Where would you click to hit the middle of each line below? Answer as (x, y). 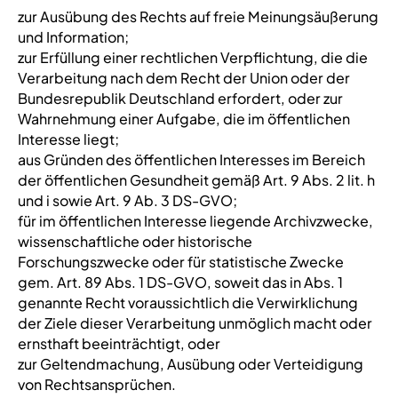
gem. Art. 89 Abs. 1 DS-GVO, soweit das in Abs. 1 (180, 282)
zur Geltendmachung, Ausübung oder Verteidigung (190, 364)
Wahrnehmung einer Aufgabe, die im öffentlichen (183, 119)
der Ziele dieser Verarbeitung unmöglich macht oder (195, 323)
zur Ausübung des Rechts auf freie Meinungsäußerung (198, 16)
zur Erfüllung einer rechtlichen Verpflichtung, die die (192, 57)
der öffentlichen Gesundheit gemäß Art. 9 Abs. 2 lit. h (196, 180)
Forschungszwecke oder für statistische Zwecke (180, 262)
